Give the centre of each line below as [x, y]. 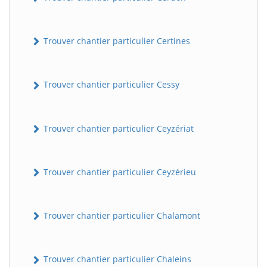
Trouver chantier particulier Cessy [110, 85]
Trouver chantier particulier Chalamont [121, 216]
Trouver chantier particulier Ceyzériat [117, 128]
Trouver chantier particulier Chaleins [116, 259]
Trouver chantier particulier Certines [116, 41]
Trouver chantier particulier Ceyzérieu [119, 172]
